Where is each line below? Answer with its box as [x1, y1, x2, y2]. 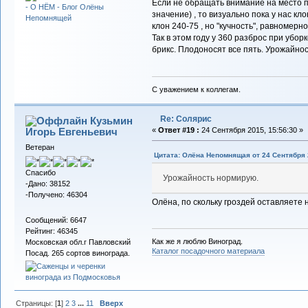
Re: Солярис [159, 113, 212, 124]
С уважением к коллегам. [151, 85, 241, 93]
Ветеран [25, 142, 54, 151]
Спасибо [25, 168, 56, 177]
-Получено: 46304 [25, 190, 87, 199]
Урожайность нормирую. [163, 173, 259, 183]
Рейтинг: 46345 [25, 227, 78, 236]
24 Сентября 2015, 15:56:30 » [199, 125, 303, 134]
